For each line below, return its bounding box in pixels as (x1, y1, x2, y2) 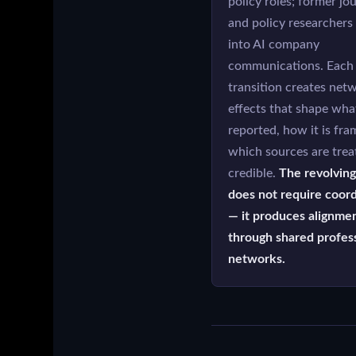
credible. (227, 168, 279, 180)
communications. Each (227, 60, 354, 73)
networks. (227, 253, 285, 266)
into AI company (227, 39, 319, 52)
